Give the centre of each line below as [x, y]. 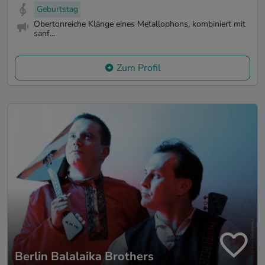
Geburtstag [57, 9]
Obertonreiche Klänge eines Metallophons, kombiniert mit [140, 24]
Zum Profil [138, 68]
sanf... [44, 33]
